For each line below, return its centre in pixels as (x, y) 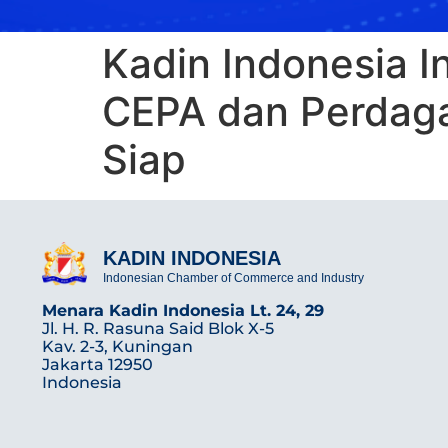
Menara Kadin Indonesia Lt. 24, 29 (183, 311)
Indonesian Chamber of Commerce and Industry (234, 278)
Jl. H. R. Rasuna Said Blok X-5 (158, 329)
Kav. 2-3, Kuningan (117, 347)
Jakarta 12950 (97, 365)
